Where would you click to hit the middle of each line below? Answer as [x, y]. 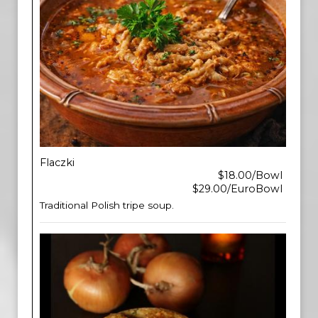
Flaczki [57, 163]
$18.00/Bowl [250, 175]
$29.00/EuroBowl [237, 189]
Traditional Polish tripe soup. [107, 205]
